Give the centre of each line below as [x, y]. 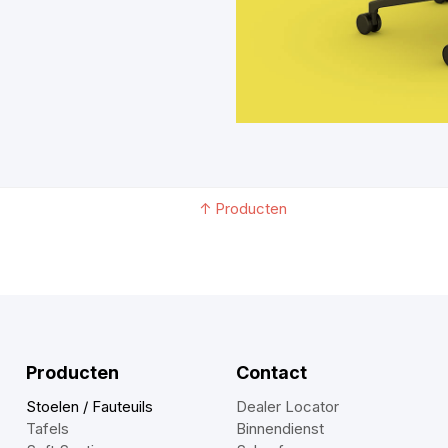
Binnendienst [280, 428]
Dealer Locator [288, 406]
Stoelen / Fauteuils [89, 406]
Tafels [47, 428]
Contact [272, 372]
